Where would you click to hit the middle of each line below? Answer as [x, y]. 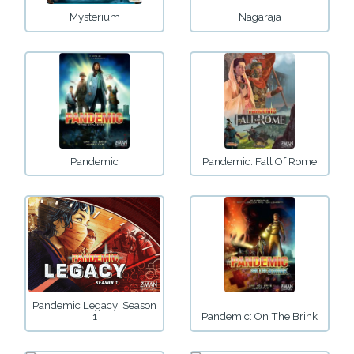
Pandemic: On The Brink [260, 317]
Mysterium [94, 17]
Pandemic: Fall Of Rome [260, 161]
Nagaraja [260, 17]
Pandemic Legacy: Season [94, 306]
